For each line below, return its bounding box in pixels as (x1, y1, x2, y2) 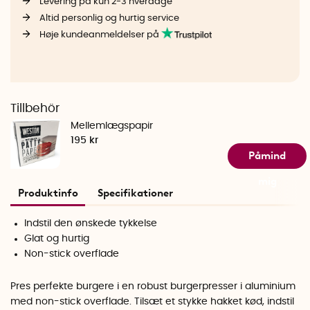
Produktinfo (17, 186, 78, 199)
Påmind (248, 149, 286, 162)
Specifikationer (98, 186, 173, 199)
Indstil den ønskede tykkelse (24, 218, 158, 228)
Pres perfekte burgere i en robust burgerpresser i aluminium (10, 282, 295, 292)
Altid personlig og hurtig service (39, 13, 179, 24)
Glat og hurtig (24, 233, 90, 244)
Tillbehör (10, 102, 60, 114)
